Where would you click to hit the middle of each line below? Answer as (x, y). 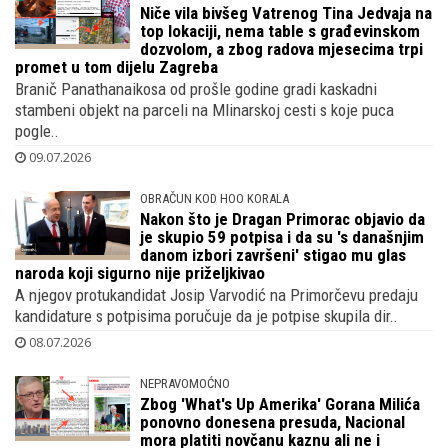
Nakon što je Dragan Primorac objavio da (283, 218)
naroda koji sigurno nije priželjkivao (140, 272)
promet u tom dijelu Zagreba (116, 66)
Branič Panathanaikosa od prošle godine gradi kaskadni (196, 88)
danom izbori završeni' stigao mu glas (273, 254)
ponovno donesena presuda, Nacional (273, 421)
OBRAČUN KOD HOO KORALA (215, 198)
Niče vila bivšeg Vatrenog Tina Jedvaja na (286, 12)
